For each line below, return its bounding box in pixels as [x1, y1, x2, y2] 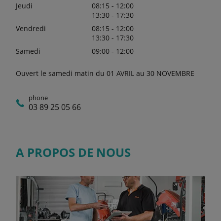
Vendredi [16, 23, 46, 33]
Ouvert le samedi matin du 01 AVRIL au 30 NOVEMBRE [16, 68, 194, 78]
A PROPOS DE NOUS [16, 144, 131, 160]
